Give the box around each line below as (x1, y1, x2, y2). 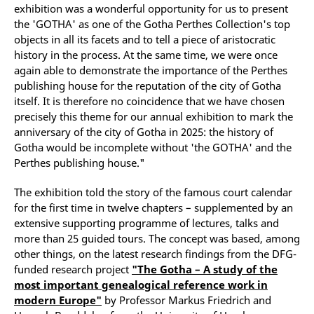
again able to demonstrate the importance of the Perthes (14, 63, 287, 78)
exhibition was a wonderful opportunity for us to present (14, 1, 288, 16)
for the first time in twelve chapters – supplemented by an (14, 200, 293, 215)
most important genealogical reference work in (14, 278, 268, 292)
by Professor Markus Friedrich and (102, 293, 271, 308)
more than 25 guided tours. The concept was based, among (14, 231, 300, 246)
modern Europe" (14, 293, 102, 308)
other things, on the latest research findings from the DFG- (14, 247, 296, 261)
